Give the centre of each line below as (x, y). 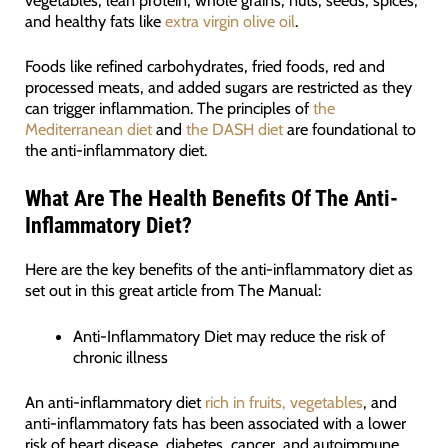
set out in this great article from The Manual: (172, 290)
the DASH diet (234, 129)
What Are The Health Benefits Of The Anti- (211, 199)
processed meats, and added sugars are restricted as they (218, 87)
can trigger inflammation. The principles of (168, 108)
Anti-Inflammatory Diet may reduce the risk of (229, 335)
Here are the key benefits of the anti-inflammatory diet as (218, 269)
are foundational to (349, 129)
